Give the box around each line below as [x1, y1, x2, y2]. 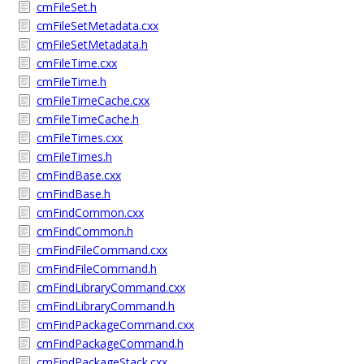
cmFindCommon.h [37, 223, 133, 239]
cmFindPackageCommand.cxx [37, 317, 194, 332]
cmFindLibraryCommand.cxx [37, 279, 185, 295]
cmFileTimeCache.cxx [37, 93, 149, 108]
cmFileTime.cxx [37, 55, 117, 71]
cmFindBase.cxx [37, 167, 121, 183]
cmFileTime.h [37, 74, 106, 89]
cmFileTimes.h [37, 149, 112, 164]
